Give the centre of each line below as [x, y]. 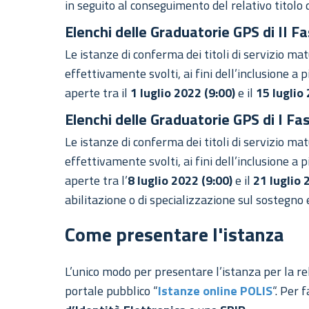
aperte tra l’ [97, 181]
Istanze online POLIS [216, 291]
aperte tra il [98, 93]
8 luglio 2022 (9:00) [180, 181]
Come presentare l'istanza [175, 235]
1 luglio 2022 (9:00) [183, 93]
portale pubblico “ [112, 291]
